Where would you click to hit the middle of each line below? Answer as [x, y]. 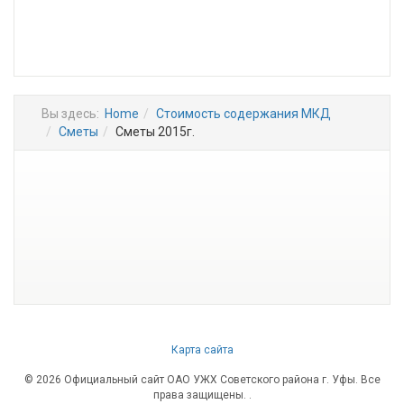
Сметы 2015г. [155, 132]
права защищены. [201, 395]
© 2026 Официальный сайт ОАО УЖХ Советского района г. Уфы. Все [202, 380]
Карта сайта [202, 350]
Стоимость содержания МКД [243, 114]
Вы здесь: [73, 114]
